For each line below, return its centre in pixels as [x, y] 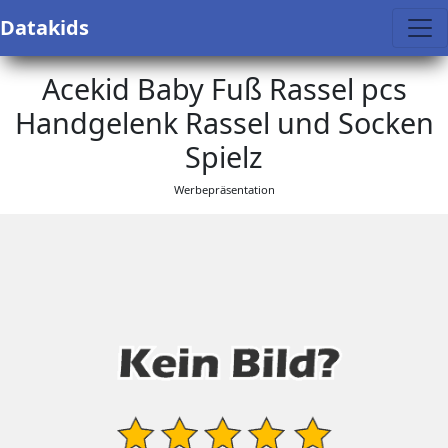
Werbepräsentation [224, 189]
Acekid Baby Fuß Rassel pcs [224, 88]
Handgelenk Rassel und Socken [224, 122]
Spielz [224, 156]
